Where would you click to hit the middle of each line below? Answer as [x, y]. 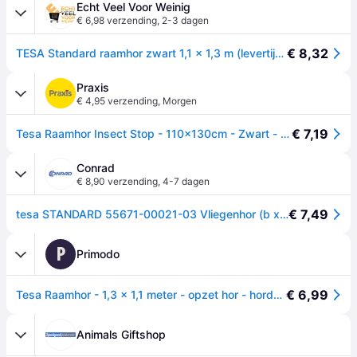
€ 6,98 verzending [117, 20]
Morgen [180, 101]
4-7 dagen [186, 181]
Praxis [93, 87]
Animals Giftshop [121, 334]
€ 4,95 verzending [117, 101]
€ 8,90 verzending [117, 181]
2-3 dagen [185, 20]
